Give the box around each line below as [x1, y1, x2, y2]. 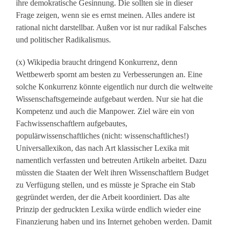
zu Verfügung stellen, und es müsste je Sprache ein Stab [16, 180, 196, 190]
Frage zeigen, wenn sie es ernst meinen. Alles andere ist [16, 11, 195, 20]
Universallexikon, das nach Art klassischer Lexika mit [16, 144, 190, 153]
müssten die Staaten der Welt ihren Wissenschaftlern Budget [16, 168, 209, 177]
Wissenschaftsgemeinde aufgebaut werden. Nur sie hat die [16, 95, 203, 104]
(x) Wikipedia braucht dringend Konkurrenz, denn [16, 58, 178, 67]
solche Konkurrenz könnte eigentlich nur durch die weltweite [16, 82, 213, 91]
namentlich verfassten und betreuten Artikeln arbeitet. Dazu [16, 156, 207, 165]
